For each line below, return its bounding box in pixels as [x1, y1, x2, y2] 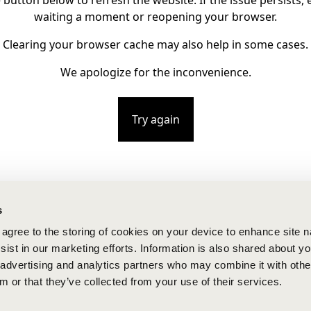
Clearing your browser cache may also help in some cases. [3, 37, 308, 52]
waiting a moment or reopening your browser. [34, 9, 277, 24]
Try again [131, 112, 180, 127]
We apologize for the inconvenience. [60, 65, 251, 80]
